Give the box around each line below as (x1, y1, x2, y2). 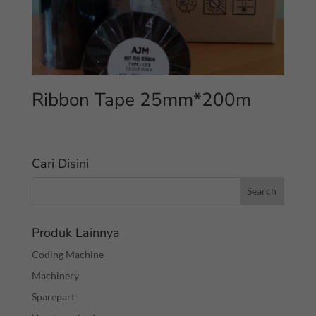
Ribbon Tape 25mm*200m (31, 87, 251, 112)
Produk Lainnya (31, 224, 120, 241)
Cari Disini (31, 154, 89, 172)
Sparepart (31, 290, 75, 303)
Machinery (31, 269, 79, 281)
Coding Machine (31, 248, 104, 260)
